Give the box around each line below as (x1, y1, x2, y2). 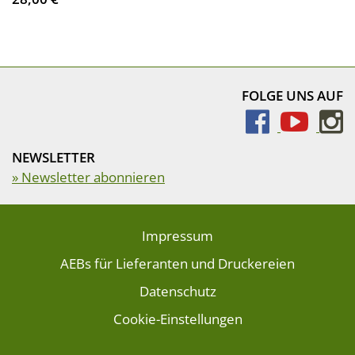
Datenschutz (139, 282, 216, 300)
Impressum (142, 227, 213, 245)
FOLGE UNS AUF (242, 86, 343, 105)
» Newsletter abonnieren (12, 168, 165, 186)
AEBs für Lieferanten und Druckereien (60, 254, 295, 273)
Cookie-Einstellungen (113, 310, 242, 328)
